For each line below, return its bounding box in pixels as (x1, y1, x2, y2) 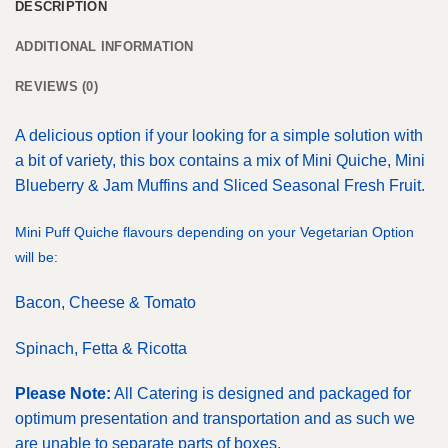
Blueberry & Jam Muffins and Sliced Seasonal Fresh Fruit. (15, 177, 425, 195)
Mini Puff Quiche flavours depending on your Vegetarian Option (15, 225, 414, 241)
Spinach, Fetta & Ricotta (15, 339, 187, 357)
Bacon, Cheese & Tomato (15, 293, 196, 311)
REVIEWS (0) (15, 79, 98, 95)
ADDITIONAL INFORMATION (15, 39, 194, 55)
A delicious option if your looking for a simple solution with (15, 127, 423, 145)
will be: (15, 250, 58, 266)
